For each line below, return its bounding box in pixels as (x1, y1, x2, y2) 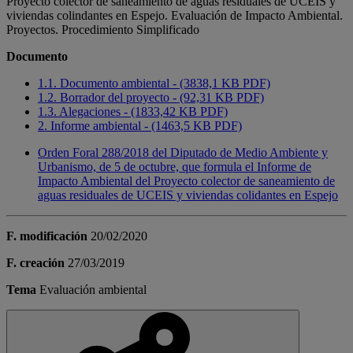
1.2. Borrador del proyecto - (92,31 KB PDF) (38, 91, 264, 105)
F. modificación (6, 229, 87, 243)
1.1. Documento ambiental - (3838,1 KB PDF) (38, 76, 270, 91)
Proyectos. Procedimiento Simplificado (6, 23, 199, 37)
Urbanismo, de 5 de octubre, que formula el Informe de (38, 160, 311, 174)
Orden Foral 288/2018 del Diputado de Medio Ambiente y (38, 146, 328, 160)
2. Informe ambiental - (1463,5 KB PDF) (38, 119, 242, 133)
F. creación (6, 256, 65, 270)
